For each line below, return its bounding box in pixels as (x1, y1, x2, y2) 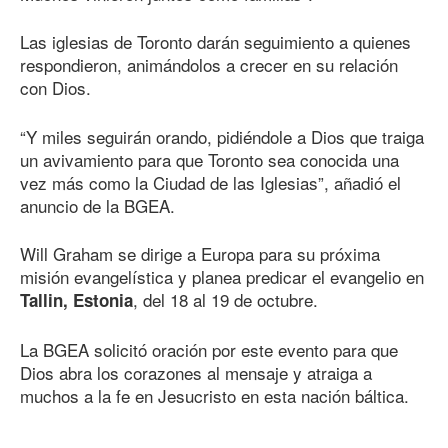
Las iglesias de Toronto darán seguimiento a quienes (20, 29, 411, 55)
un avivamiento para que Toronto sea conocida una (20, 146, 399, 172)
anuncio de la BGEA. (20, 192, 175, 218)
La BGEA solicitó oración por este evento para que (20, 336, 398, 362)
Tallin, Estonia (20, 288, 133, 313)
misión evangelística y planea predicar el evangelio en (20, 264, 424, 290)
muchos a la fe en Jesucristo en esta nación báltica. (20, 382, 409, 408)
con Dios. (20, 75, 91, 101)
